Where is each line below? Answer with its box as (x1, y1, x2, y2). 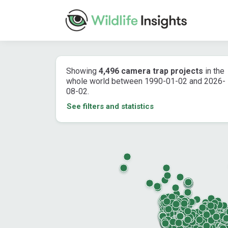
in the (203, 66, 224, 76)
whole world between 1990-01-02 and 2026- (66, 76, 225, 86)
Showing (66, 66, 99, 76)
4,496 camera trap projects (99, 66, 203, 76)
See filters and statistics (67, 102, 154, 111)
